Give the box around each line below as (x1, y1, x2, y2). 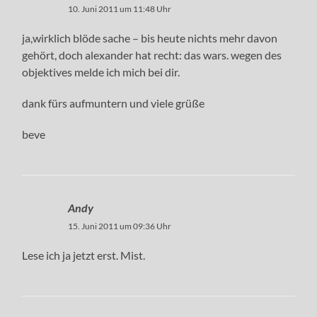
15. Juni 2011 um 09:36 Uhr (68, 220, 172, 231)
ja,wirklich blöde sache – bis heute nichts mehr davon (22, 30, 278, 45)
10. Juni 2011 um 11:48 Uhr (68, 3, 172, 14)
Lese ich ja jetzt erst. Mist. (22, 248, 146, 262)
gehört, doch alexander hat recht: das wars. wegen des (22, 47, 282, 62)
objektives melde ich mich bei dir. (22, 64, 180, 79)
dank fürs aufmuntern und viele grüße (22, 96, 205, 110)
